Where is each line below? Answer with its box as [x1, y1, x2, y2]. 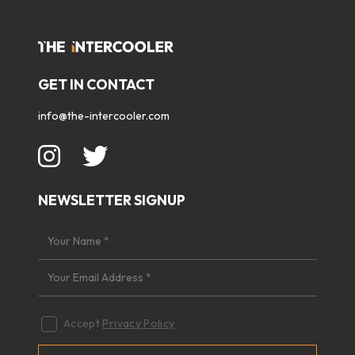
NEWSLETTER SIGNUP [38, 191, 185, 210]
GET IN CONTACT [38, 75, 155, 94]
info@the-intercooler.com [38, 109, 170, 124]
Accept [63, 316, 103, 331]
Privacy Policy [102, 316, 175, 331]
